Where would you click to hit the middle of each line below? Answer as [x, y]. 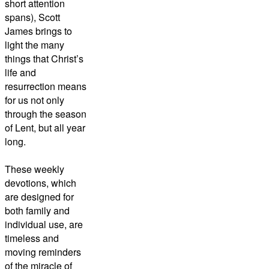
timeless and [32, 238]
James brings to [38, 31]
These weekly [35, 169]
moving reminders [43, 252]
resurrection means [46, 86]
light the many [35, 44]
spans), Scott [32, 17]
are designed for [39, 196]
